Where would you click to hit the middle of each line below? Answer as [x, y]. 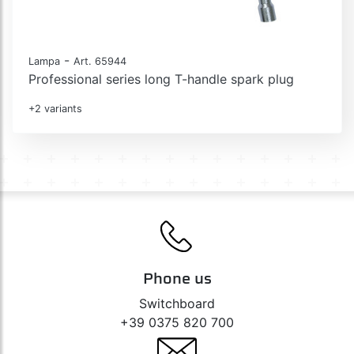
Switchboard [177, 303]
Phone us [177, 278]
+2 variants [55, 108]
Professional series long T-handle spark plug [161, 79]
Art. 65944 [100, 61]
